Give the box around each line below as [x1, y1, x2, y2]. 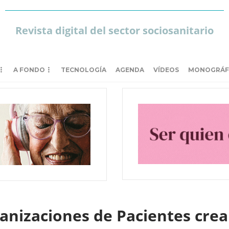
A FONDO [13, 66, 45, 74]
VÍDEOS [153, 66, 179, 74]
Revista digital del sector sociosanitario [15, 24, 214, 37]
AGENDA [116, 66, 144, 74]
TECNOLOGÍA [61, 66, 106, 74]
